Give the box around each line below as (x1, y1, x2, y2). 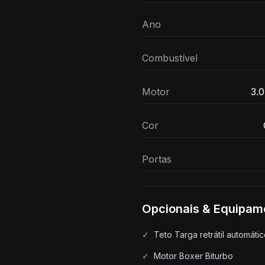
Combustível (142, 52, 198, 64)
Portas (142, 153, 172, 165)
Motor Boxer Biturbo (154, 251, 233, 261)
